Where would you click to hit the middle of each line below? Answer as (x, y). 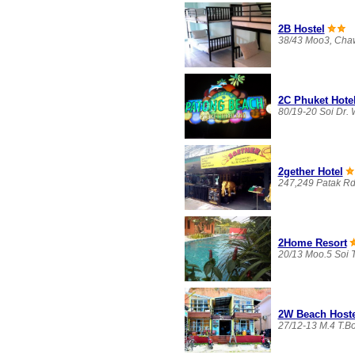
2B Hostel (301, 29)
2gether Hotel (310, 172)
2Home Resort (312, 243)
